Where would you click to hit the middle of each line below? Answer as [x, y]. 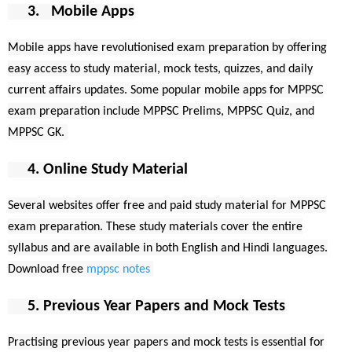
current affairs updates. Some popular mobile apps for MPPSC [166, 90]
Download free [46, 269]
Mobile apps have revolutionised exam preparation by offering [167, 48]
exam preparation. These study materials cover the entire [155, 227]
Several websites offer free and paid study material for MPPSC [167, 205]
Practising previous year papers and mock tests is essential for [166, 342]
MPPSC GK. [38, 132]
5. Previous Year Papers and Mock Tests [147, 306]
